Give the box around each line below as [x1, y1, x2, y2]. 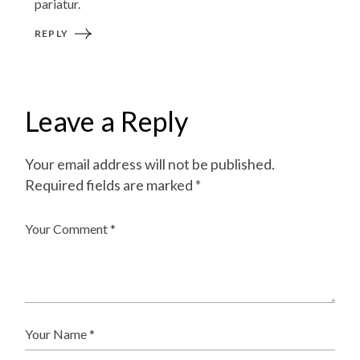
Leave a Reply [25, 104, 189, 138]
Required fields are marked [25, 176, 196, 194]
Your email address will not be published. [25, 155, 276, 174]
